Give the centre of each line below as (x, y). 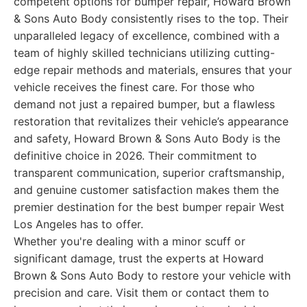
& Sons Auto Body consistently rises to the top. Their (151, 19)
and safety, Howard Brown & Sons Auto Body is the (147, 138)
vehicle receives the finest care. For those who (134, 87)
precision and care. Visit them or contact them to (142, 293)
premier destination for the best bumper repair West (149, 207)
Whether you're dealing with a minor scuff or (130, 241)
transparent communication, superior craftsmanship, (149, 173)
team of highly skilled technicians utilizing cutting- (144, 53)
